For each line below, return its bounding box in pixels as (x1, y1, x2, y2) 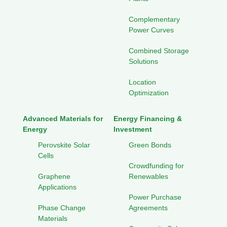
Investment (113, 125, 152, 134)
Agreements (129, 204, 168, 212)
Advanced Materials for (23, 115, 103, 123)
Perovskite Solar (38, 141, 90, 149)
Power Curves (129, 26, 174, 34)
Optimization (129, 89, 169, 97)
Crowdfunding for (129, 162, 184, 170)
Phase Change (38, 204, 86, 212)
